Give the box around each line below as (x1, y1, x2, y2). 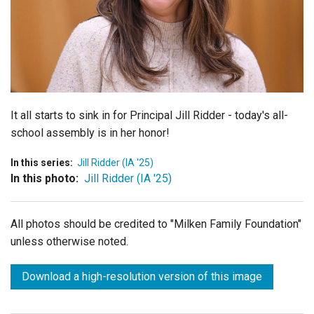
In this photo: (11, 171, 78, 185)
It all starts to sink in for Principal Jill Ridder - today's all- (11, 108, 288, 122)
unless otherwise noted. (11, 234, 128, 248)
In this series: (11, 156, 73, 168)
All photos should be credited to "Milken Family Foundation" (11, 217, 301, 231)
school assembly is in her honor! (11, 125, 170, 139)
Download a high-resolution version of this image (22, 269, 262, 283)
